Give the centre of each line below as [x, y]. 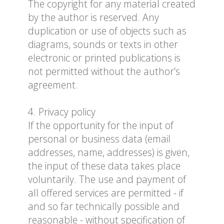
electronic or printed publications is [104, 58]
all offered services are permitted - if [106, 193]
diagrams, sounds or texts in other [103, 44]
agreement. [53, 85]
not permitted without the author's [104, 71]
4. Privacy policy [62, 112]
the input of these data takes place [104, 166]
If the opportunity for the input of [101, 125]
